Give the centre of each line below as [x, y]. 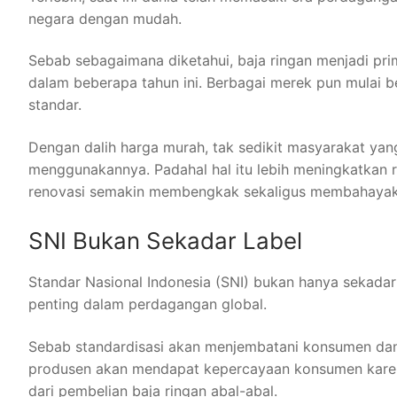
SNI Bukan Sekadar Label [165, 241]
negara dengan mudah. [105, 18]
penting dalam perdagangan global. [148, 304]
